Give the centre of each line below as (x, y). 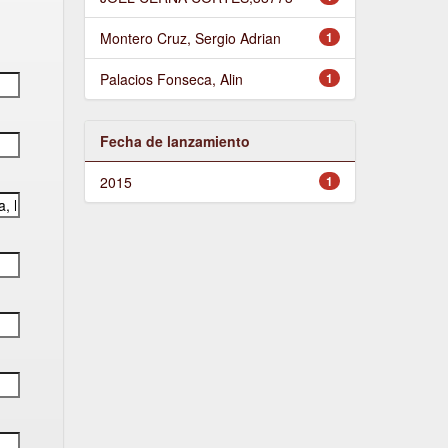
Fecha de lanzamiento (174, 140)
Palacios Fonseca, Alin (171, 78)
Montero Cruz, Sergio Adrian (190, 37)
